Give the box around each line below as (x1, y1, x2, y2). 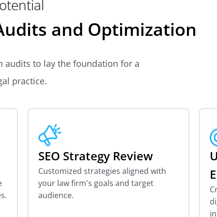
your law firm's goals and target (38, 177, 154, 188)
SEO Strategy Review (38, 147, 154, 164)
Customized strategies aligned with (38, 165, 167, 176)
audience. (38, 189, 74, 201)
